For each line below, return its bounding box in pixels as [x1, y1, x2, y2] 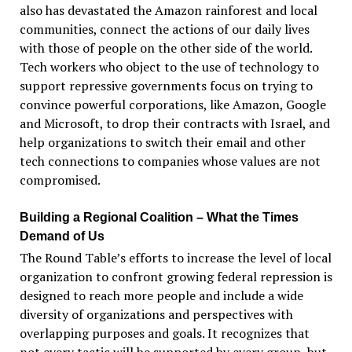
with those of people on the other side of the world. [19, 38, 312, 57]
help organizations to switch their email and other [19, 133, 306, 151]
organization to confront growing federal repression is [19, 267, 332, 285]
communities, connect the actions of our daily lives [19, 20, 310, 38]
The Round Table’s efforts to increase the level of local [19, 248, 332, 266]
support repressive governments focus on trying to [19, 76, 313, 94]
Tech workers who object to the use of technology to [19, 57, 319, 75]
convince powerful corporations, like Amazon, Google [19, 95, 326, 113]
